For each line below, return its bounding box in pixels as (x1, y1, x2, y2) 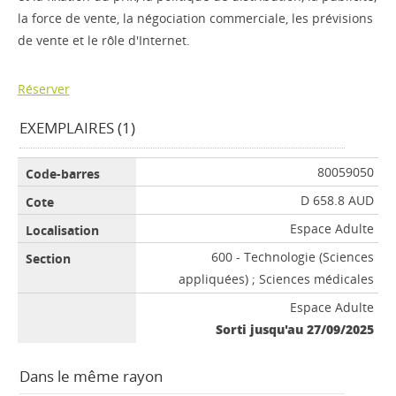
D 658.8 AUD (301, 191, 375, 209)
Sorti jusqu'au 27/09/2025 (216, 320, 375, 338)
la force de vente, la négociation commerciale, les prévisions (17, 9, 373, 27)
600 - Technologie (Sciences (211, 247, 375, 265)
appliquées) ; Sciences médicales (179, 270, 375, 287)
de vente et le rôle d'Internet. (17, 31, 190, 49)
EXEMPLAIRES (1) (19, 117, 135, 138)
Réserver (17, 80, 70, 97)
